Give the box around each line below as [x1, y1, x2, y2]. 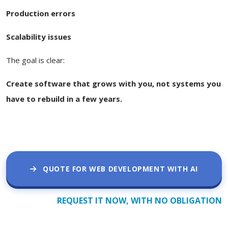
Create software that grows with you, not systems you [6, 78, 221, 89]
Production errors [6, 8, 75, 18]
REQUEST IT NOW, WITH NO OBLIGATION [57, 194, 222, 206]
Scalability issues [6, 31, 71, 42]
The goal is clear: [6, 54, 65, 65]
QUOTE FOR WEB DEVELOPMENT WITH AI [40, 163, 198, 174]
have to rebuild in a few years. [6, 93, 122, 104]
